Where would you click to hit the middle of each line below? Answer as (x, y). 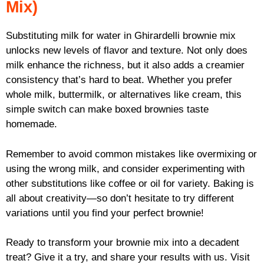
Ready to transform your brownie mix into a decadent (123, 243)
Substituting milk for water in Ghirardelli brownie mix (121, 36)
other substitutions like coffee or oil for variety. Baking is (130, 183)
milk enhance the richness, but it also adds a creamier (125, 65)
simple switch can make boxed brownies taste (107, 110)
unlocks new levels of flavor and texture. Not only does (127, 51)
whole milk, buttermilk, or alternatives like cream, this (124, 95)
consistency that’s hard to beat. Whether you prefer (119, 80)
